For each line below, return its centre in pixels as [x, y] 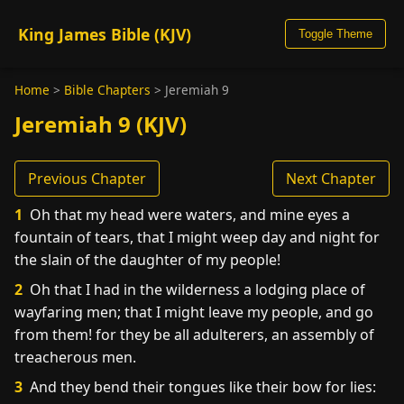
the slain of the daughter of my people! [147, 260]
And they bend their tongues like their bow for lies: [201, 387]
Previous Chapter [87, 179]
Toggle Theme [335, 34]
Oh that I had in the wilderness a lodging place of [196, 289]
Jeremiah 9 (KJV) [101, 124]
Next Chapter [331, 179]
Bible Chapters [107, 90]
